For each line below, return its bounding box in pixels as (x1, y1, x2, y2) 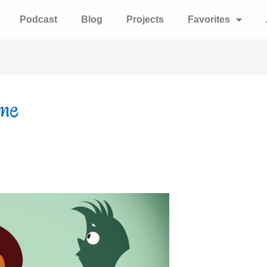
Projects (126, 14, 164, 24)
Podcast (19, 14, 57, 24)
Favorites (187, 14, 230, 24)
